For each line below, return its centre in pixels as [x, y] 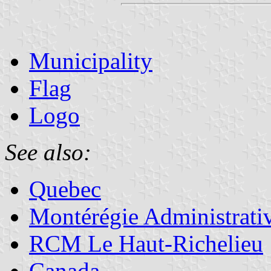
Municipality [91, 60]
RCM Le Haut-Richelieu [146, 243]
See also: [48, 152]
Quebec [65, 189]
